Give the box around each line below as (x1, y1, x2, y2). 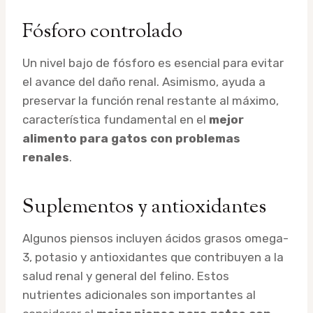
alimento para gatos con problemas (22, 131, 240, 145)
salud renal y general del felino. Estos (22, 268, 229, 283)
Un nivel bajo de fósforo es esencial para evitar (22, 55, 284, 70)
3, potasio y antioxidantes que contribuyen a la (22, 249, 284, 264)
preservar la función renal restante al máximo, (22, 93, 279, 108)
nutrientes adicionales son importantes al (22, 287, 256, 302)
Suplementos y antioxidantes (22, 193, 266, 221)
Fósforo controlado (22, 17, 182, 46)
